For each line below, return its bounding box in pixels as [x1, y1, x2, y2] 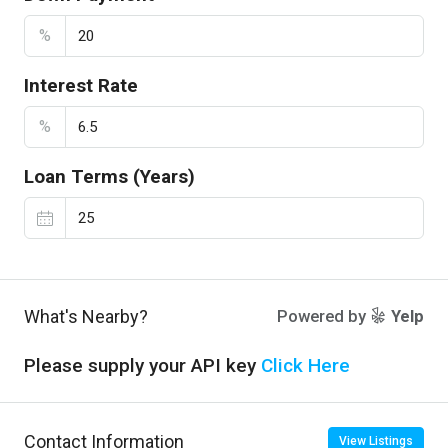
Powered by [277, 307, 370, 326]
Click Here [261, 354, 350, 377]
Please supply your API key [24, 354, 261, 377]
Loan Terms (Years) [24, 165, 195, 188]
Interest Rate [24, 74, 138, 97]
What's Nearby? [24, 306, 148, 327]
